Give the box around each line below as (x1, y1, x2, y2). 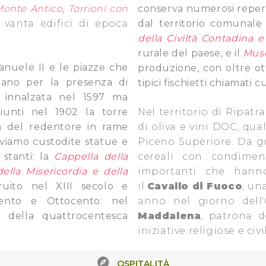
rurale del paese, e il (138, 47, 243, 59)
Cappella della (54, 151, 128, 162)
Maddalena (138, 210, 201, 221)
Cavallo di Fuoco (147, 180, 243, 192)
